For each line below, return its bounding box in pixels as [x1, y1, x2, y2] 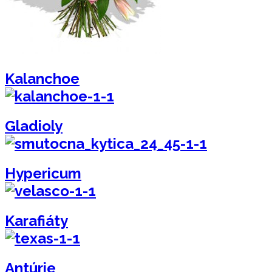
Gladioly [5, 117, 63, 135]
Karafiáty [5, 212, 68, 229]
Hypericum [5, 165, 81, 183]
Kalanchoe [5, 70, 80, 88]
